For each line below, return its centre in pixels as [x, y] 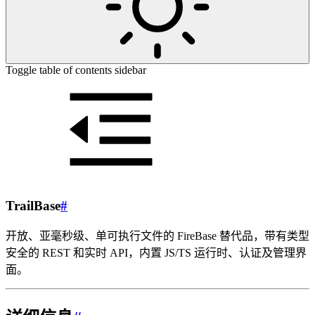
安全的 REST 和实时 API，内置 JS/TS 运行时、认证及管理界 [156, 253]
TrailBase [33, 205]
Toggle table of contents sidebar [76, 70]
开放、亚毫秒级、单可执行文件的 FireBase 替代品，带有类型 [157, 236]
